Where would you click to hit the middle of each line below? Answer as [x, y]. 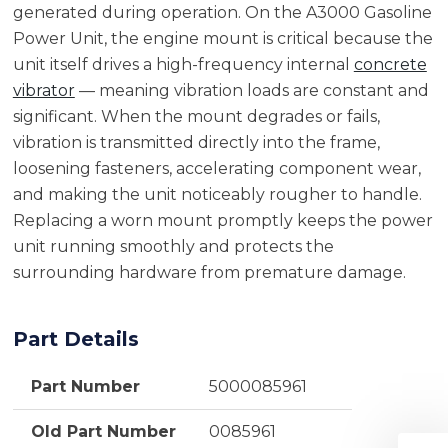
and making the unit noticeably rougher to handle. [217, 194]
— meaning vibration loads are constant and [251, 90]
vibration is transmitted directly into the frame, [196, 142]
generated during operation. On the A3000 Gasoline [222, 12]
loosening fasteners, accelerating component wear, [216, 168]
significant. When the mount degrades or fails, [196, 116]
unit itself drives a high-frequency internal [183, 64]
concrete [390, 64]
